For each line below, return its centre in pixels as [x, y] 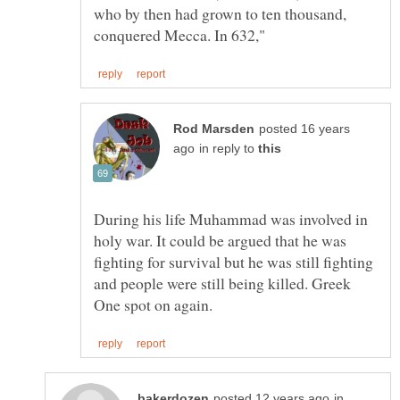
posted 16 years [304, 129]
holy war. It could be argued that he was [220, 240]
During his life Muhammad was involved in [231, 218]
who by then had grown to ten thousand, [220, 13]
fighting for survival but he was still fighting [233, 261]
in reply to [229, 148]
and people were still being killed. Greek [222, 283]
